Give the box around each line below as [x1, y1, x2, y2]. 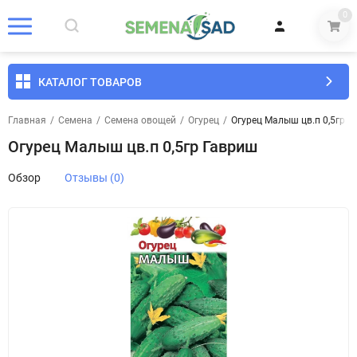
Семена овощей [104, 115, 176, 126]
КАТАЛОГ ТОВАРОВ [38, 75, 142, 88]
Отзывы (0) [65, 171, 124, 184]
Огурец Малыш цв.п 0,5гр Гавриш [8, 137, 257, 156]
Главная [8, 115, 46, 126]
